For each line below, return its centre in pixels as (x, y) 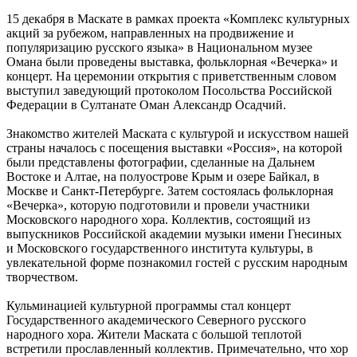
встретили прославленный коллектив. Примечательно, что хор (177, 348)
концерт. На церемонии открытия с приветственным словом (171, 76)
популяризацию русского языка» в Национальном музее (159, 47)
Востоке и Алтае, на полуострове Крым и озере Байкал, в (163, 176)
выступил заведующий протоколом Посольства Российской (169, 90)
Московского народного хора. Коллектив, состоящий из (158, 219)
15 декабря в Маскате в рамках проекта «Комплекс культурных (178, 18)
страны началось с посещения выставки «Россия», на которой (175, 147)
